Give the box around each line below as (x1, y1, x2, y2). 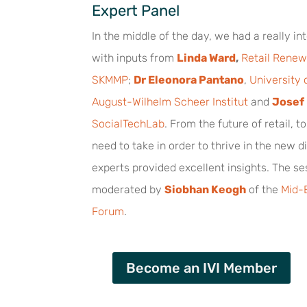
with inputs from (92, 51, 177, 64)
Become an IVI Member (125, 259, 277, 276)
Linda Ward (177, 51, 236, 64)
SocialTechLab (92, 116, 165, 130)
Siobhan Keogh (164, 182, 247, 196)
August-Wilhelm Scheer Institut (92, 95, 249, 108)
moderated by (92, 182, 165, 196)
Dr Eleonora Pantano (134, 73, 245, 86)
